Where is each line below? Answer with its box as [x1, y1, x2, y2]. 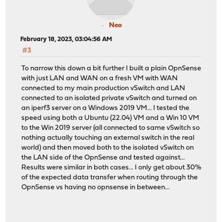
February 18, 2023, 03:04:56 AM [20, 36, 112, 43]
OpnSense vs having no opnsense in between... [21, 184, 170, 192]
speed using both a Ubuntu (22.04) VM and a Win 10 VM [21, 114, 200, 122]
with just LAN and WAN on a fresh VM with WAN [21, 75, 178, 83]
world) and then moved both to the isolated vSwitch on [21, 144, 194, 152]
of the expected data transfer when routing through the [21, 174, 198, 182]
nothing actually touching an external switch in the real [21, 134, 195, 142]
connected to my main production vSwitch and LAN [21, 85, 186, 93]
